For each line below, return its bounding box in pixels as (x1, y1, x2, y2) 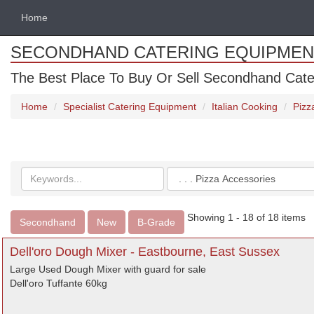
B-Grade (137, 217, 175, 228)
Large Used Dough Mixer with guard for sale (10, 264, 206, 275)
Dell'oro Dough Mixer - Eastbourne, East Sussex (10, 245, 280, 259)
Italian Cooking (212, 101, 278, 112)
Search (20, 168, 53, 179)
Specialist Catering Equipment (63, 101, 196, 112)
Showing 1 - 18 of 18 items (187, 212, 306, 223)
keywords (20, 182, 67, 193)
